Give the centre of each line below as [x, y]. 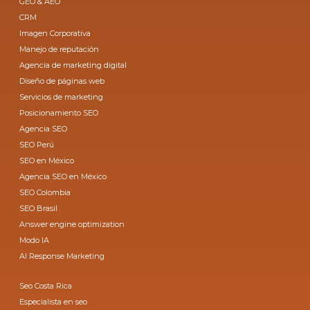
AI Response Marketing [62, 256]
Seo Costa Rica [46, 285]
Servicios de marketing [62, 97]
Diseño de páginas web [62, 81]
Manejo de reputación [60, 49]
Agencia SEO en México [63, 176]
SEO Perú [37, 144]
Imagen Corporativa [55, 33]
